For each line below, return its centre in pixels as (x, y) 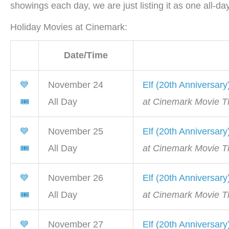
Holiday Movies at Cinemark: (69, 27)
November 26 (76, 178)
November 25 (76, 132)
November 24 (76, 85)
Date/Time (86, 55)
